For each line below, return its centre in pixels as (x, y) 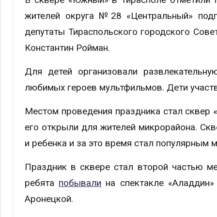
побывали (80, 183)
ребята (42, 183)
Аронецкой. (49, 199)
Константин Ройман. (67, 47)
